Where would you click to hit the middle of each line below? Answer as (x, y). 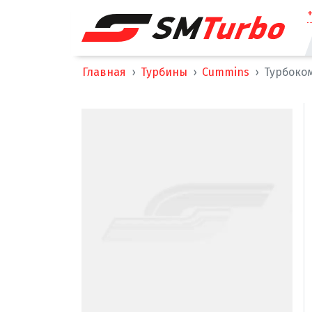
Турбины (164, 72)
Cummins (226, 72)
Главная (104, 72)
